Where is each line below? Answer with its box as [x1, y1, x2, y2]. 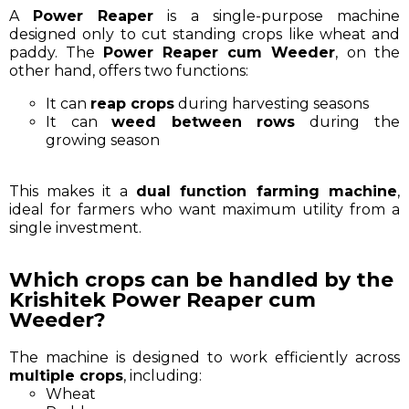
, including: [123, 366, 202, 384]
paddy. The [9, 43, 103, 61]
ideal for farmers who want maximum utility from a [9, 200, 400, 218]
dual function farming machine [136, 182, 397, 200]
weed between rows [111, 112, 295, 131]
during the [295, 112, 400, 131]
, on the [335, 43, 400, 61]
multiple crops [9, 366, 123, 384]
